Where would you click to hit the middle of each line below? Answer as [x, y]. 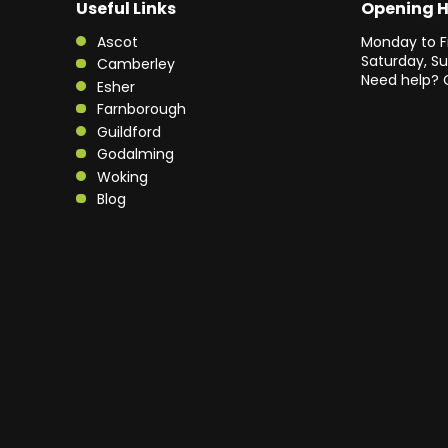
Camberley [136, 64]
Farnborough [141, 109]
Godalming [135, 154]
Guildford [129, 131]
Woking [122, 176]
